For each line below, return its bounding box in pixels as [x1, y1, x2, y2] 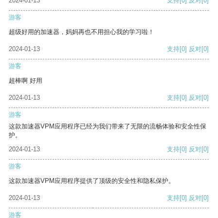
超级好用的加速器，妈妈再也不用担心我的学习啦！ [9, 28, 154, 36]
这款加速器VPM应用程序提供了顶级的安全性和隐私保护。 [9, 177, 175, 185]
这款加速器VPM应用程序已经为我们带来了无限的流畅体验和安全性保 [9, 123, 206, 130]
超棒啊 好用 [9, 77, 42, 85]
